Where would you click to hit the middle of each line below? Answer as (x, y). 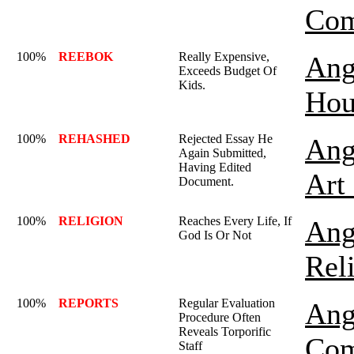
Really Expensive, (224, 56)
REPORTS (88, 303)
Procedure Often (220, 317)
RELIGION (91, 221)
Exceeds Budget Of (228, 71)
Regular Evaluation (227, 303)
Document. (206, 181)
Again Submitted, (222, 153)
